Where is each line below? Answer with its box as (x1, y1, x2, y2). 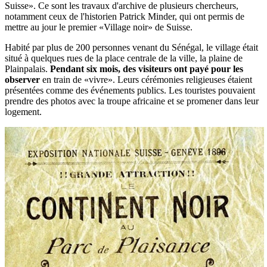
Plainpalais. (5, 64, 50, 74)
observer (5, 74, 40, 85)
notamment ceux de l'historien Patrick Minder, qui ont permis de (5, 11, 244, 22)
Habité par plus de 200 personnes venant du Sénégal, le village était (5, 42, 258, 53)
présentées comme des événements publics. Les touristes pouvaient (5, 85, 255, 96)
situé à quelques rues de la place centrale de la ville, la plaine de (5, 53, 243, 64)
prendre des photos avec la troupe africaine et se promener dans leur (5, 96, 259, 107)
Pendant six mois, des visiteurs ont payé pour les (50, 64, 243, 74)
